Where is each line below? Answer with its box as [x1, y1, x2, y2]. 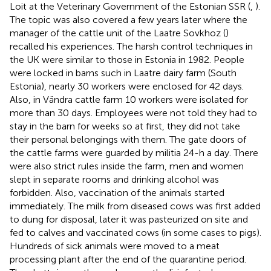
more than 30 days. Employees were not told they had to [10, 106, 257, 119]
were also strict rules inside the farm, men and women [10, 160, 244, 172]
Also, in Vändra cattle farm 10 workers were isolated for [10, 93, 248, 105]
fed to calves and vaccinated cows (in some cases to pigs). [10, 226, 261, 238]
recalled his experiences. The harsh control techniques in [10, 40, 253, 52]
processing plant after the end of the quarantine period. [10, 253, 246, 265]
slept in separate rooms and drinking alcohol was [10, 173, 219, 185]
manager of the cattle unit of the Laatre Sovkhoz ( [10, 27, 226, 39]
